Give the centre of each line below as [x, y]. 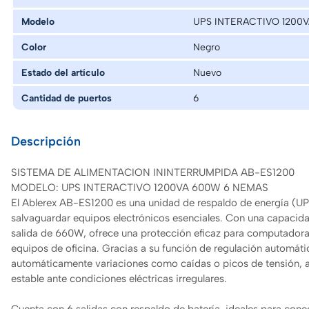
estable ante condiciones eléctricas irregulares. [119, 278]
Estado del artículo [63, 72]
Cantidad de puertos [67, 98]
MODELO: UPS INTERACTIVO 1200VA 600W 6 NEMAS [140, 187]
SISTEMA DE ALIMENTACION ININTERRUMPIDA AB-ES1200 [153, 172]
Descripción [46, 141]
